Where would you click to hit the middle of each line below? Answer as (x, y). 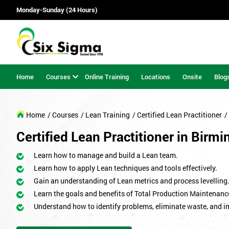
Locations (156, 76)
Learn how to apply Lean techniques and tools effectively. (125, 168)
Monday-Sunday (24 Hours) (57, 10)
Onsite (192, 76)
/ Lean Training (105, 115)
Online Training (107, 76)
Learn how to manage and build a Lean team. (106, 155)
